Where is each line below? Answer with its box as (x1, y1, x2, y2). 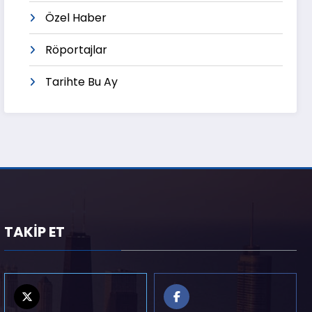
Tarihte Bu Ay (45, 74, 118, 91)
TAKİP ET (4, 222, 65, 242)
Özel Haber (45, 10, 107, 26)
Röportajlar (45, 42, 108, 58)
